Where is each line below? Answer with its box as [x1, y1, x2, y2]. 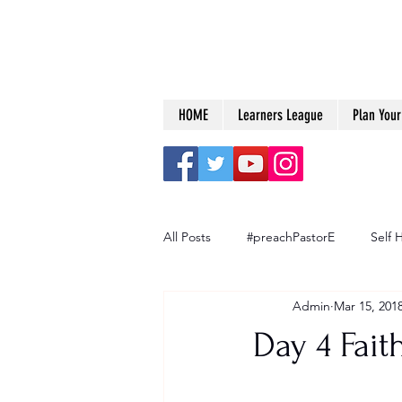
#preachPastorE [247, 228, 335, 245]
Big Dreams [199, 300, 265, 317]
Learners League [238, 106, 323, 124]
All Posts [163, 228, 211, 245]
